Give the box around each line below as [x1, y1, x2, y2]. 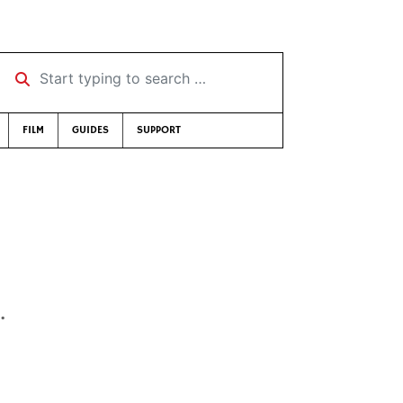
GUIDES [71, 123, 109, 137]
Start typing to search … [3, 63, 164, 81]
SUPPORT [136, 123, 181, 137]
